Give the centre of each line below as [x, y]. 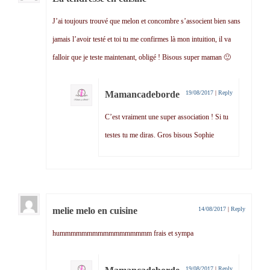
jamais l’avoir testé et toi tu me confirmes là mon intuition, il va [142, 39]
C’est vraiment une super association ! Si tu [167, 117]
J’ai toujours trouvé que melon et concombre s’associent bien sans [146, 21]
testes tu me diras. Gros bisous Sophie [159, 135]
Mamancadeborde [142, 95]
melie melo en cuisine [95, 211]
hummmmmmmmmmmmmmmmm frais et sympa [123, 234]
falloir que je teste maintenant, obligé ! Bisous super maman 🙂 [142, 58]
